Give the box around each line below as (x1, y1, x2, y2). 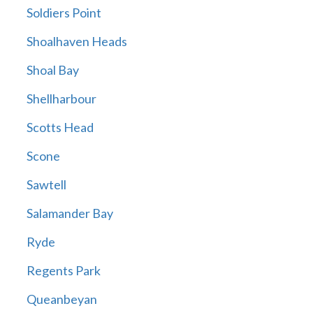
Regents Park (26, 263, 101, 279)
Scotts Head (26, 119, 94, 136)
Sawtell (26, 177, 66, 193)
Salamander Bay (26, 205, 113, 221)
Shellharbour (26, 91, 96, 107)
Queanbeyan (26, 291, 97, 307)
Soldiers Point (26, 5, 101, 21)
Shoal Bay (26, 62, 79, 78)
